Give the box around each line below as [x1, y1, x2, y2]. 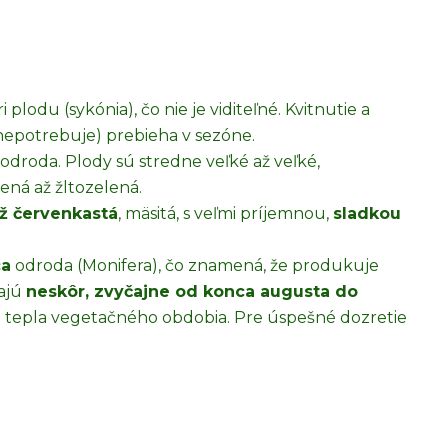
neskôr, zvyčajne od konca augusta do [26, 282, 358, 301]
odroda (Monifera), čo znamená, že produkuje [11, 256, 379, 275]
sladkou [333, 204, 401, 223]
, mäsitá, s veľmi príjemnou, [118, 204, 333, 223]
